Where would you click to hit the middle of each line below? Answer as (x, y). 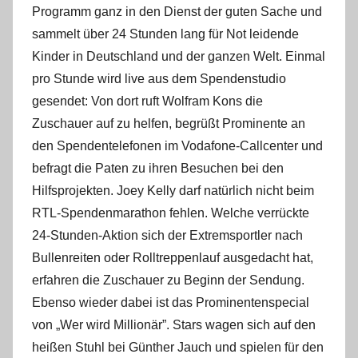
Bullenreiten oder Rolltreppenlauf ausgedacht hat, (173, 258)
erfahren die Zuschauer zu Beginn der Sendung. (168, 280)
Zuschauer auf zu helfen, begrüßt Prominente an (169, 123)
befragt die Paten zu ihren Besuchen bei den (158, 168)
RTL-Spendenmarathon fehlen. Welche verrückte (171, 213)
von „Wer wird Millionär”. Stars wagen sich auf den (174, 325)
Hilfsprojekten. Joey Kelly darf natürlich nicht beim (173, 191)
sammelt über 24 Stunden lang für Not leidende (165, 34)
